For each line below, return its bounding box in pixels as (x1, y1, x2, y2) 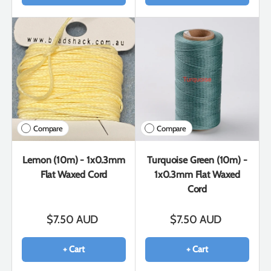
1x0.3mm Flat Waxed (154, 168, 241, 180)
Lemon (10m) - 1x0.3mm (22, 154, 125, 166)
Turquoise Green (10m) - (147, 154, 247, 166)
